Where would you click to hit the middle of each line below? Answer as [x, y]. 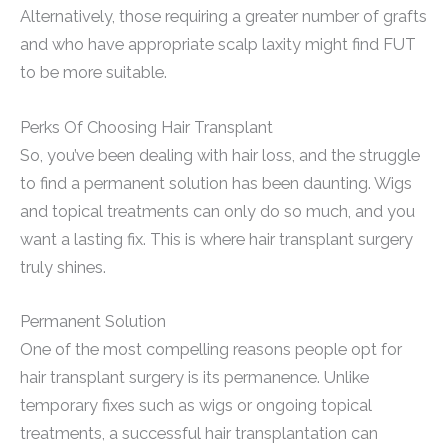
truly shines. [63, 267]
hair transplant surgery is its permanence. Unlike [194, 377]
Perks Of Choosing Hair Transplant [146, 127]
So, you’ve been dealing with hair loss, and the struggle [220, 155]
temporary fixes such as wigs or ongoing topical [196, 405]
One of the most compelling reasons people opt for [211, 349]
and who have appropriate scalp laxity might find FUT [218, 45]
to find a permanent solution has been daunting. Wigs [216, 183]
